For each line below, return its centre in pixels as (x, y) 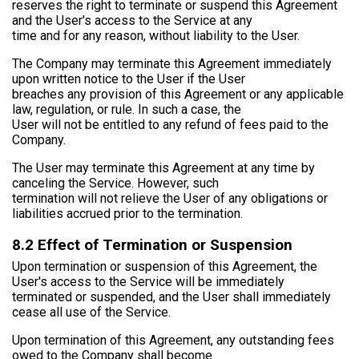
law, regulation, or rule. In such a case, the (127, 109)
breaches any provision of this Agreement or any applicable (178, 94)
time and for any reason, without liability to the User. (156, 35)
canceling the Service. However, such (115, 183)
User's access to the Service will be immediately (148, 281)
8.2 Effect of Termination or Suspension (152, 245)
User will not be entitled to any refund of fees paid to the (170, 124)
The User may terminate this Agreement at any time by (163, 167)
